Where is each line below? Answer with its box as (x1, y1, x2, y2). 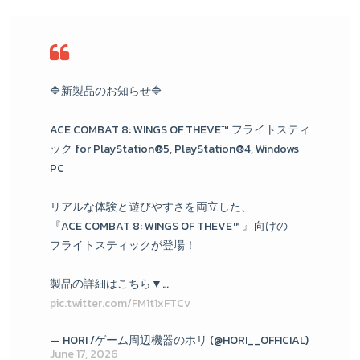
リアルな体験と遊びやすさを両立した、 (50, 198, 252, 215)
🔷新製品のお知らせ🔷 (50, 82, 162, 100)
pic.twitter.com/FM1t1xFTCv (50, 294, 190, 312)
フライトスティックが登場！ (50, 236, 196, 254)
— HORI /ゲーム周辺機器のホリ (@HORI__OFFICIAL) (50, 331, 309, 349)
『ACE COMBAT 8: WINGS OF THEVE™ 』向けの (50, 217, 288, 235)
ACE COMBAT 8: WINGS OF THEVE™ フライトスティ (50, 121, 310, 138)
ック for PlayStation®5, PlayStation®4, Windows (50, 140, 299, 157)
